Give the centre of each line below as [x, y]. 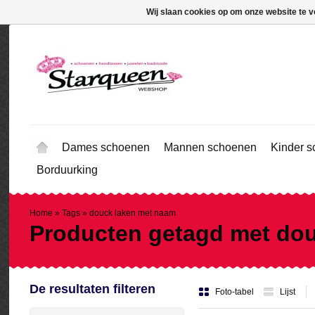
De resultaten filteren [92, 289]
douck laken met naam [133, 213]
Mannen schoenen [210, 147]
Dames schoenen [106, 147]
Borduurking [67, 170]
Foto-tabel [236, 292]
